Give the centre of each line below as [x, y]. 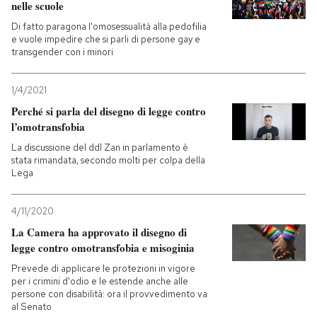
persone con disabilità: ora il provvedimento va [109, 294]
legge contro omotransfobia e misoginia [103, 248]
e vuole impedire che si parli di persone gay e [106, 39]
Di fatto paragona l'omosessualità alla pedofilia [109, 27]
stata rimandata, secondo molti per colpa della [108, 160]
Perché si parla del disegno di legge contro [109, 111]
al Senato [31, 307]
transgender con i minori [62, 52]
